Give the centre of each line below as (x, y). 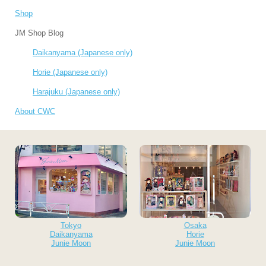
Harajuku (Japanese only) (76, 92)
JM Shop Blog (39, 33)
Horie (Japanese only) (70, 72)
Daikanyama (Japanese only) (83, 53)
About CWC (35, 111)
